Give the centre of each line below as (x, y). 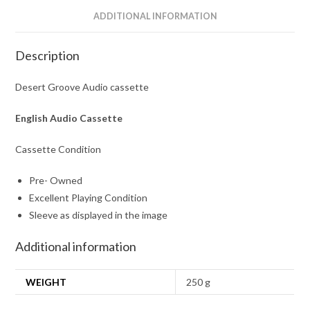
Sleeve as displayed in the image (99, 215)
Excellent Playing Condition (89, 198)
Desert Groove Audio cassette (82, 87)
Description (48, 56)
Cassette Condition (58, 149)
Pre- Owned (56, 181)
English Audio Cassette (69, 118)
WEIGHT (46, 282)
